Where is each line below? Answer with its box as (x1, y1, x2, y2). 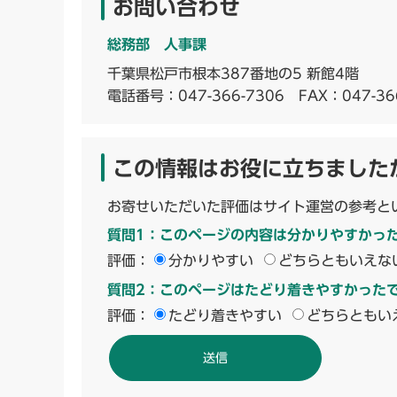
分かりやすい (168, 253, 253, 268)
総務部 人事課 (107, 36, 206, 51)
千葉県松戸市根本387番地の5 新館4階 (107, 66, 359, 81)
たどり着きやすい (168, 307, 282, 323)
